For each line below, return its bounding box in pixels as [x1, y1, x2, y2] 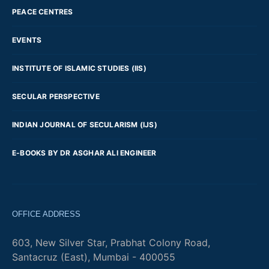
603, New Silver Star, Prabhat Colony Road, [12, 236, 210, 249]
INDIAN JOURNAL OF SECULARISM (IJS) [12, 119, 157, 129]
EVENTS [12, 35, 42, 44]
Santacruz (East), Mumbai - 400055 [12, 250, 175, 263]
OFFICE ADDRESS [12, 209, 80, 219]
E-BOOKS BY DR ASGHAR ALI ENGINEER [12, 148, 157, 157]
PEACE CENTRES [12, 7, 73, 16]
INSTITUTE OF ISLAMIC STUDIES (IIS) [12, 63, 147, 73]
